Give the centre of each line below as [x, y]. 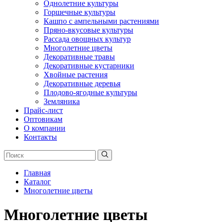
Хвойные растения [76, 75]
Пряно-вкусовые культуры [88, 30]
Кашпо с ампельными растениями [101, 21]
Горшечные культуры [80, 12]
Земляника [62, 101]
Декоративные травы [79, 57]
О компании [45, 128]
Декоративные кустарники [89, 66]
